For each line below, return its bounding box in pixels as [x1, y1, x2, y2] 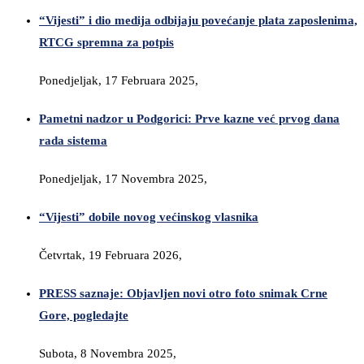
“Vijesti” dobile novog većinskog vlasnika [39, 210, 258, 224]
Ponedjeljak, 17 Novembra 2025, [39, 172, 207, 186]
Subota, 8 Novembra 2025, [39, 347, 176, 361]
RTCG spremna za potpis [39, 36, 174, 50]
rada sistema [39, 134, 107, 148]
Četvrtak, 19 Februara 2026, [39, 249, 182, 262]
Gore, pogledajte [39, 309, 128, 323]
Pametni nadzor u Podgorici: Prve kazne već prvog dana [39, 112, 340, 126]
